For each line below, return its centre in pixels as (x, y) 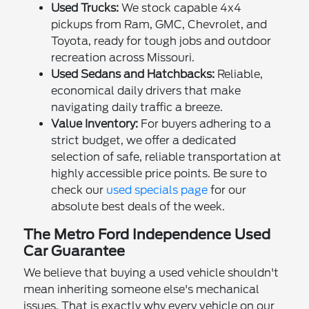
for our (227, 190)
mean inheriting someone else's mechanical (142, 289)
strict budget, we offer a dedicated (144, 140)
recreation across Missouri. (123, 57)
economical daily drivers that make (146, 90)
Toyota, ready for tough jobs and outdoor (161, 41)
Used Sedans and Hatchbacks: (133, 74)
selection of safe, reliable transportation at (167, 157)
